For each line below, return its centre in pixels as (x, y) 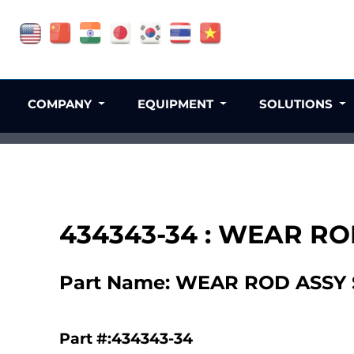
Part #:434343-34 (126, 338)
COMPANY (62, 104)
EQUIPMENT (177, 104)
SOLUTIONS (297, 104)
